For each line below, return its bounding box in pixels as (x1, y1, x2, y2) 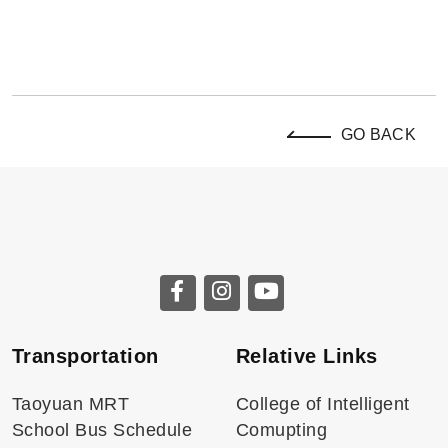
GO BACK (340, 126, 416, 143)
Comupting (236, 420, 328, 440)
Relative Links (236, 345, 378, 367)
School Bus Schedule (12, 420, 193, 440)
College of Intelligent (236, 394, 410, 414)
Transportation (12, 345, 159, 367)
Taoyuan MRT (12, 394, 130, 414)
